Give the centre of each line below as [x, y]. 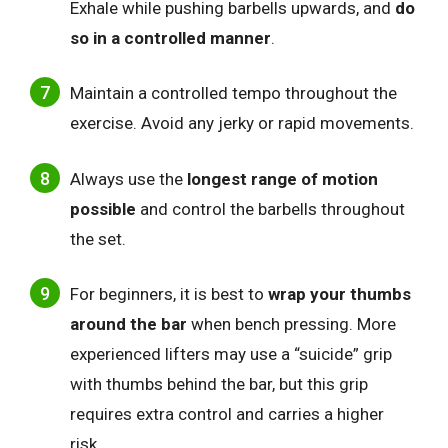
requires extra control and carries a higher [227, 414]
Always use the [128, 178]
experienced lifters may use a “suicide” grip [231, 354]
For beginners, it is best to [169, 294]
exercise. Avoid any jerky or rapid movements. [242, 123]
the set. [98, 238]
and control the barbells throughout [270, 208]
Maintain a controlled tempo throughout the [233, 93]
